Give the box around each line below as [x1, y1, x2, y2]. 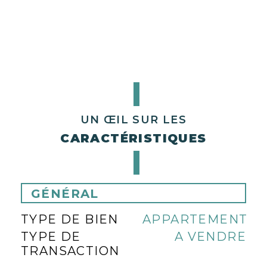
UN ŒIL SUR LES [80, 113, 187, 126]
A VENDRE [174, 229, 246, 244]
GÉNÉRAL [31, 187, 99, 201]
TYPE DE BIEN [21, 212, 119, 226]
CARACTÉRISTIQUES [60, 131, 207, 145]
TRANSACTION [21, 244, 120, 258]
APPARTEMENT [142, 212, 248, 226]
